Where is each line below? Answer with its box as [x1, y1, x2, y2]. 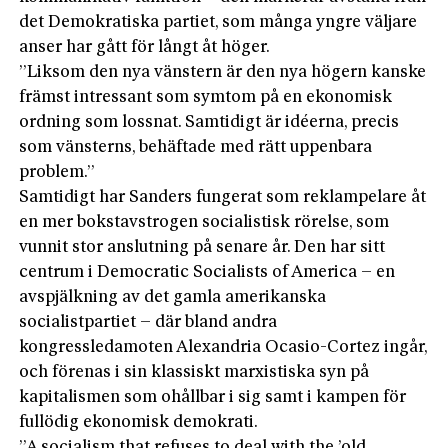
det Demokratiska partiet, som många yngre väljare [19, 13, 418, 31]
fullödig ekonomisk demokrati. [19, 413, 259, 431]
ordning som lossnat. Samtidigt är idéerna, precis [19, 113, 400, 131]
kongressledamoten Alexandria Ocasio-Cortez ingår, [19, 338, 428, 356]
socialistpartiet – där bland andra [19, 313, 278, 331]
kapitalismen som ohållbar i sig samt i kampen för [19, 388, 407, 406]
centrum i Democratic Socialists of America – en [19, 263, 396, 281]
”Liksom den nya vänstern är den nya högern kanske [19, 63, 427, 81]
